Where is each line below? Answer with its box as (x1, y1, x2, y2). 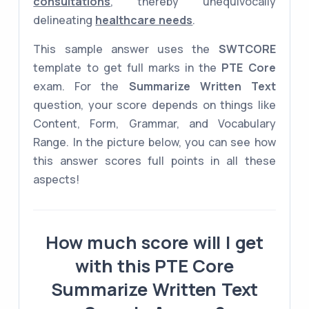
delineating (33, 12, 96, 28)
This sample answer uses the (33, 41, 219, 57)
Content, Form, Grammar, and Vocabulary (33, 116, 276, 132)
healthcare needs (95, 12, 193, 28)
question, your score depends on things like (33, 97, 276, 113)
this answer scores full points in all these (33, 153, 276, 169)
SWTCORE (218, 41, 276, 57)
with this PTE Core (75, 254, 234, 279)
